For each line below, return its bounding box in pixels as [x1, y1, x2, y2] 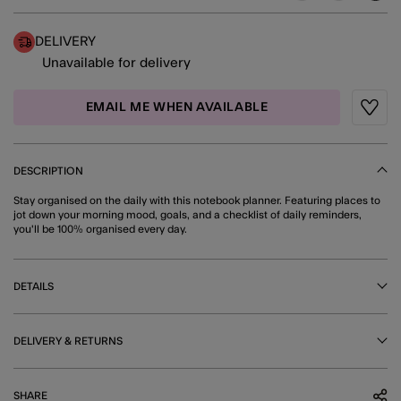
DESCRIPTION [13, 165, 83, 176]
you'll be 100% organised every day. [13, 223, 187, 235]
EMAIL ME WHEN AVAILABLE [85, 100, 269, 114]
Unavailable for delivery [42, 55, 191, 70]
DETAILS [13, 280, 54, 292]
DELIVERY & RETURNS [13, 335, 123, 346]
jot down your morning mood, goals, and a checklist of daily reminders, [13, 209, 362, 220]
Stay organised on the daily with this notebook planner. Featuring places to [13, 194, 380, 206]
